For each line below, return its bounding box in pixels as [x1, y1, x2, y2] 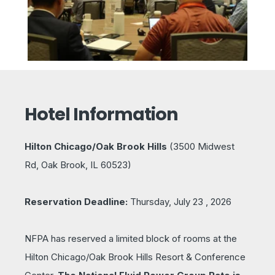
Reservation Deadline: [25, 195, 128, 207]
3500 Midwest [173, 140, 234, 152]
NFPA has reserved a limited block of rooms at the [25, 232, 237, 244]
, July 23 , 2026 [169, 195, 231, 207]
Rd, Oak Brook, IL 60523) [25, 158, 131, 171]
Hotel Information [25, 101, 178, 126]
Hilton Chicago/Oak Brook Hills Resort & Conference [25, 250, 246, 263]
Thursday [128, 195, 169, 207]
